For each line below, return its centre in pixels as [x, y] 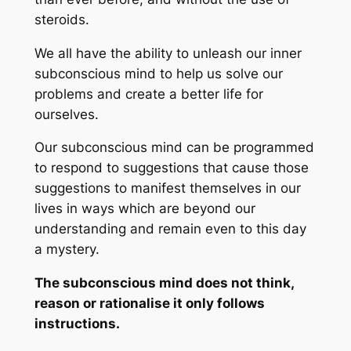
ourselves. [66, 114]
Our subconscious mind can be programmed [174, 148]
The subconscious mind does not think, [164, 283]
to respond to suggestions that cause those [171, 168]
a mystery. [67, 250]
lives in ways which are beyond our [145, 209]
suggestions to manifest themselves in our [167, 188]
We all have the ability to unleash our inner [168, 53]
